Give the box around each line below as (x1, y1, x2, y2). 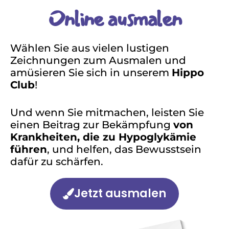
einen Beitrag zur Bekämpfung (10, 119, 173, 131)
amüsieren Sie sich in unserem (10, 66, 172, 79)
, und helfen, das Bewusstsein (47, 143, 201, 156)
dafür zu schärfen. (10, 155, 103, 168)
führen (10, 143, 47, 156)
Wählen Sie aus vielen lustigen (10, 42, 169, 55)
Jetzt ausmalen (74, 186, 166, 202)
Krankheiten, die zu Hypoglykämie (10, 131, 196, 144)
